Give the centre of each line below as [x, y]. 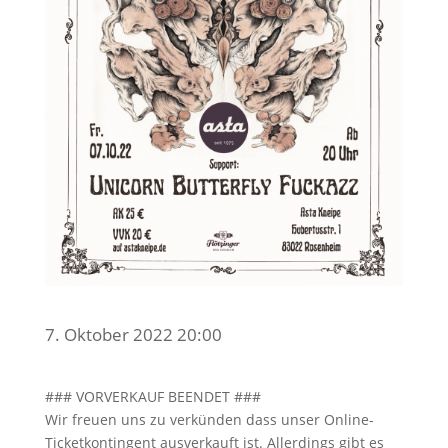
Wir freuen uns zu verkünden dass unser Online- [209, 419]
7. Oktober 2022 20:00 [133, 334]
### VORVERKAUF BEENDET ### [152, 396]
